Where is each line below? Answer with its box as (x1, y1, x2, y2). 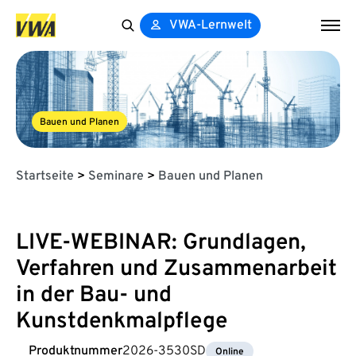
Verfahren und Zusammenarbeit (16, 254, 337, 284)
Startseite (16, 168, 74, 184)
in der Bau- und (16, 281, 172, 310)
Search (114, 37, 154, 53)
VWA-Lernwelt (169, 17, 253, 33)
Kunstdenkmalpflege (16, 307, 227, 336)
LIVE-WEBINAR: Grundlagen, (16, 228, 306, 257)
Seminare (88, 168, 144, 184)
